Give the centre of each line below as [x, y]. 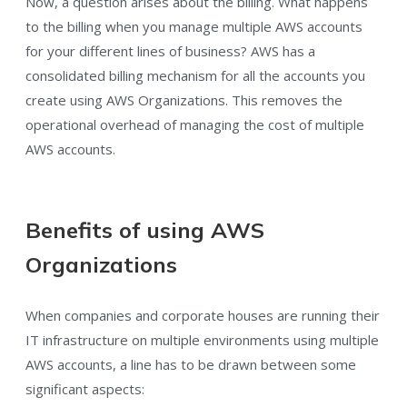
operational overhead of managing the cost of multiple [195, 125]
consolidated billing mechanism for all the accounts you [195, 76]
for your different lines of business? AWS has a [170, 51]
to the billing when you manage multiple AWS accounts [194, 27]
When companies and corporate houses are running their [203, 316]
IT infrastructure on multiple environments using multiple [202, 340]
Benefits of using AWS [145, 230]
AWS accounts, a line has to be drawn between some [191, 365]
